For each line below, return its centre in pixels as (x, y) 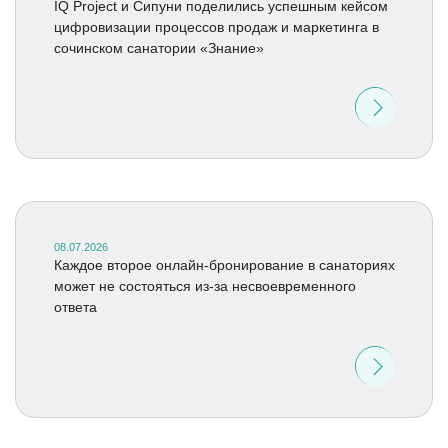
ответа (75, 307)
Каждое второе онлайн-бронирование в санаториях (224, 265)
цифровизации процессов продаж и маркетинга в (216, 27)
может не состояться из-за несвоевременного (204, 286)
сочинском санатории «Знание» (158, 48)
